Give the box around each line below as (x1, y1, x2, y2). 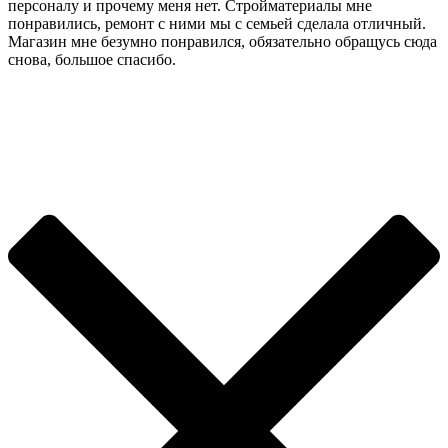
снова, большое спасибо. (8, 51, 176, 69)
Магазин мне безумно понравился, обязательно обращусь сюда (8, 33, 437, 51)
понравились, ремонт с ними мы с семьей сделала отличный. (8, 15, 426, 33)
